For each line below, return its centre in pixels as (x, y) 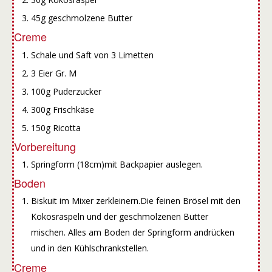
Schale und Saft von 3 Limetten (92, 55)
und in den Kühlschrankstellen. (90, 248)
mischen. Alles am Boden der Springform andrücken (132, 233)
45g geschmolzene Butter (81, 18)
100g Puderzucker (66, 91)
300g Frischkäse (62, 109)
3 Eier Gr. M (53, 73)
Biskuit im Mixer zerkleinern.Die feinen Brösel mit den (135, 201)
